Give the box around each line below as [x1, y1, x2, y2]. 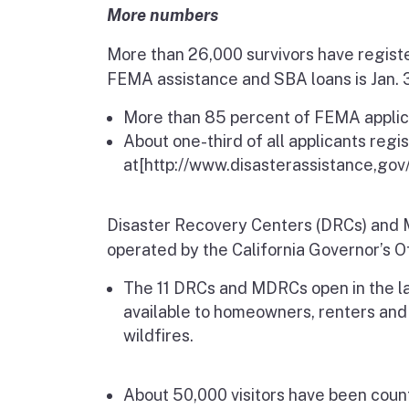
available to [123, 302, 214, 321]
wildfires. [123, 326, 194, 345]
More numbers [107, 5, 218, 25]
